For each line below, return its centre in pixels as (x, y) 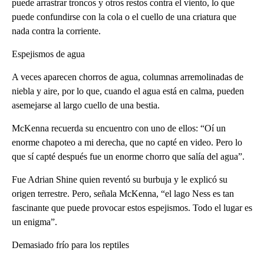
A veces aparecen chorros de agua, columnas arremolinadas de (128, 77)
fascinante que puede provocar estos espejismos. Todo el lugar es (132, 207)
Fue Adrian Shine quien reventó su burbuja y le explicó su (120, 179)
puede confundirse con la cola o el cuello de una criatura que (124, 16)
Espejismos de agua (48, 54)
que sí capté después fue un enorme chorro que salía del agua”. (128, 156)
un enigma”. (34, 222)
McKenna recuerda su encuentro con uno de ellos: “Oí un (119, 128)
